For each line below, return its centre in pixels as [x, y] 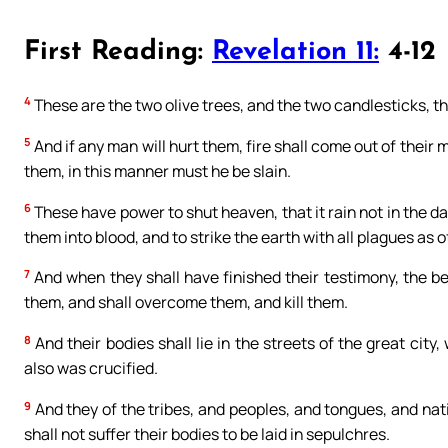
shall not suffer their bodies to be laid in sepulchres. [207, 434]
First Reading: [118, 53]
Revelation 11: [295, 53]
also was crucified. [91, 368]
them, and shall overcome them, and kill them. [186, 302]
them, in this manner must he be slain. [157, 170]
